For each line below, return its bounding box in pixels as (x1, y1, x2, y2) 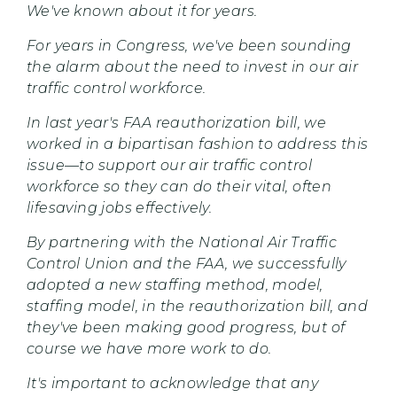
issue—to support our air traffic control (27, 156, 312, 174)
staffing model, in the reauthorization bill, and (27, 297, 369, 315)
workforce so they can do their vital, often (27, 177, 332, 195)
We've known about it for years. (27, 2, 261, 19)
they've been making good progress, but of (27, 318, 346, 336)
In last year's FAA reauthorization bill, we (27, 113, 327, 131)
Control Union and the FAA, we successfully (27, 254, 346, 272)
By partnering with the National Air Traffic (27, 233, 338, 251)
